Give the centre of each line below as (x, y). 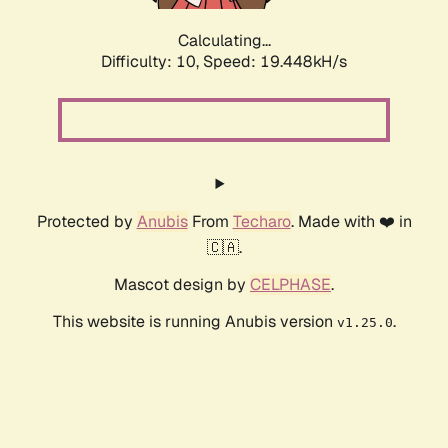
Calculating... (224, 41)
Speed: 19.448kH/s (275, 62)
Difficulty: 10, (152, 62)
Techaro (261, 222)
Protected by (86, 222)
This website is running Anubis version (194, 322)
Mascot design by (182, 285)
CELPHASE (290, 285)
